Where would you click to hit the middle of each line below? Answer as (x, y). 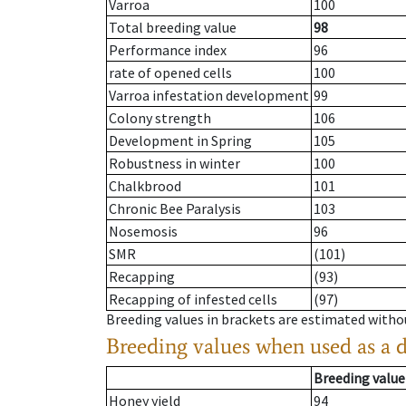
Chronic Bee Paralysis (175, 209)
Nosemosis (143, 232)
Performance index (168, 50)
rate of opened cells (170, 73)
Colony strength (160, 118)
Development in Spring (180, 141)
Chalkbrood (145, 186)
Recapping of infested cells (193, 300)
